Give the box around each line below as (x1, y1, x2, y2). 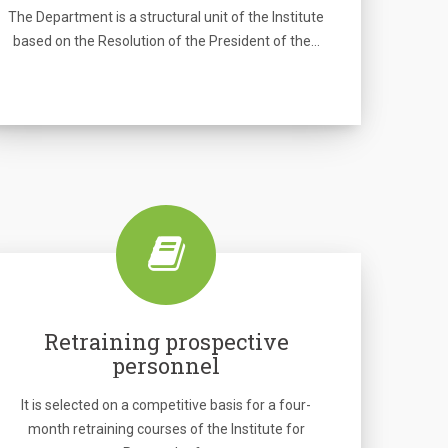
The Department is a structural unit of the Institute (8, 9, 324, 25)
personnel (112, 351, 220, 380)
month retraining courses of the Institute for (27, 421, 305, 437)
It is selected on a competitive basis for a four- (21, 397, 311, 413)
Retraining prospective (43, 327, 289, 356)
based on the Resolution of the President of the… (12, 33, 320, 49)
